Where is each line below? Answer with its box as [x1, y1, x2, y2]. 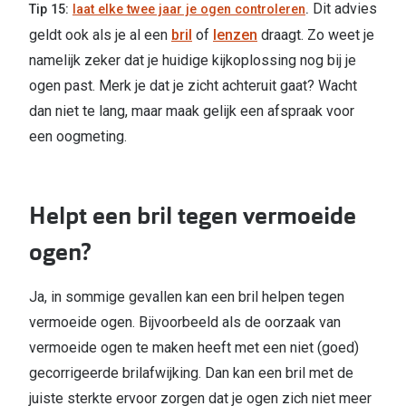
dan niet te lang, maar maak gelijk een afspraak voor [29, 102, 354, 121]
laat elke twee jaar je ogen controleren [72, 2, 305, 18]
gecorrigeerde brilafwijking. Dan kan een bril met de [29, 364, 353, 382]
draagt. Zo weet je [257, 26, 374, 44]
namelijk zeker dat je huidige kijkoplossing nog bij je [29, 52, 356, 70]
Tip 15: [29, 2, 72, 18]
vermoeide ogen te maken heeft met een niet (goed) [29, 339, 359, 357]
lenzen [213, 26, 257, 44]
